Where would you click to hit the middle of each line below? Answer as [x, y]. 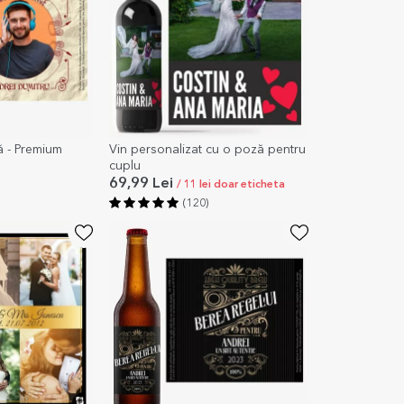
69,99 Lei [143, 184]
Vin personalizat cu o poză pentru [208, 149]
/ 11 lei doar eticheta [231, 184]
